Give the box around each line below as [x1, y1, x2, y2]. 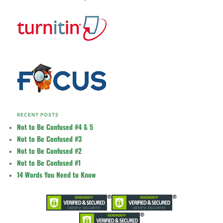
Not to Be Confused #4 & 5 [17, 121, 94, 132]
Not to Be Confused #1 [17, 157, 81, 168]
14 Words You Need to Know [17, 169, 96, 180]
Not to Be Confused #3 [17, 133, 82, 144]
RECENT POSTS [17, 111, 59, 118]
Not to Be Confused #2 [17, 145, 82, 156]
